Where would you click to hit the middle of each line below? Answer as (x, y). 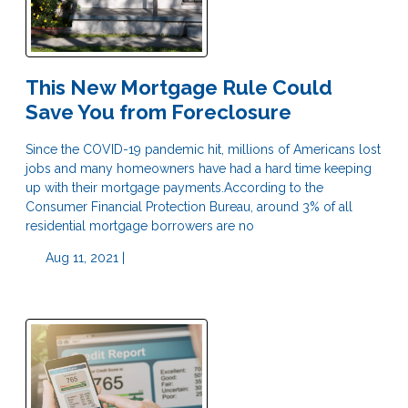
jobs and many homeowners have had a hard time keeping (199, 168)
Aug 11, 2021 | (83, 257)
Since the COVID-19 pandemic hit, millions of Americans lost (203, 149)
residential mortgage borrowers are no (140, 225)
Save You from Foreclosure (158, 112)
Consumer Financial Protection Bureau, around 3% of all (189, 206)
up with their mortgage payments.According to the (174, 187)
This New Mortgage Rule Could (179, 87)
